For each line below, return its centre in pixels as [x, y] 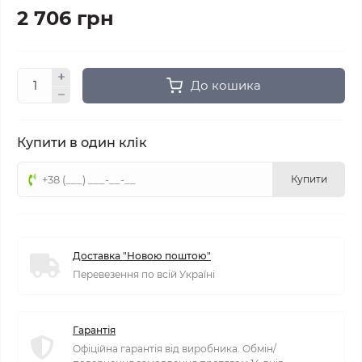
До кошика [226, 85]
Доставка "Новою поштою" [142, 256]
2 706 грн [65, 18]
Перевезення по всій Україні [144, 274]
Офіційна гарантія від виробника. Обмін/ [175, 349]
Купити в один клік [82, 143]
